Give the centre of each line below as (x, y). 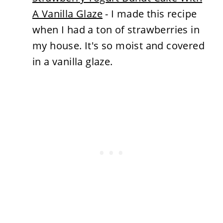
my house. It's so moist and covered (118, 45)
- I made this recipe (150, 13)
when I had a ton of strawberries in (116, 29)
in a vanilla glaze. (74, 61)
